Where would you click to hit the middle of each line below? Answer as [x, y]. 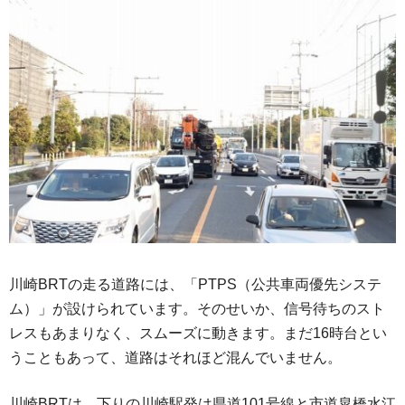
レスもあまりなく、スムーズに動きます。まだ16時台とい [198, 334]
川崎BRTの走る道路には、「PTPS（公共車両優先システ [195, 285]
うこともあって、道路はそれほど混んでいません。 [175, 358]
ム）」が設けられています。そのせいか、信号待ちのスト [197, 309]
